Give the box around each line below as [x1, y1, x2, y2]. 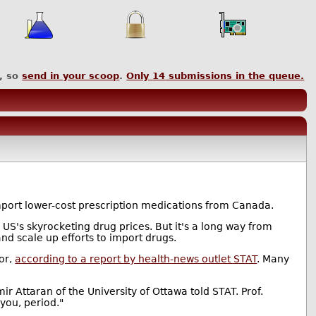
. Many [257, 253, 290, 265]
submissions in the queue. [165, 71, 305, 82]
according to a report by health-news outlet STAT [15, 253, 257, 265]
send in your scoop [22, 71, 120, 82]
